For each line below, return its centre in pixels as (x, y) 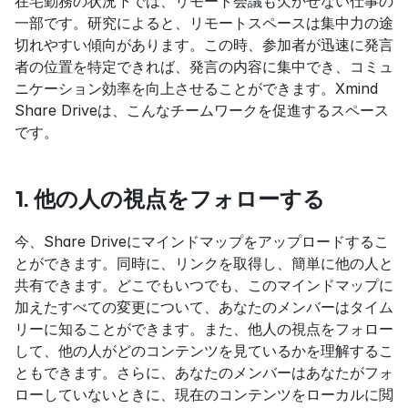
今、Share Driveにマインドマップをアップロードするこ (202, 241)
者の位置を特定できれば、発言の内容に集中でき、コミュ (204, 66)
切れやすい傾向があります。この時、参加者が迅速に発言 (204, 44)
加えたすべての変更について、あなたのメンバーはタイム (204, 306)
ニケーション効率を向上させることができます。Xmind (196, 88)
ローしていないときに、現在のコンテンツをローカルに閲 (204, 394)
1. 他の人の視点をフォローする (170, 199)
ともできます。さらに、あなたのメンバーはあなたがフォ (204, 372)
